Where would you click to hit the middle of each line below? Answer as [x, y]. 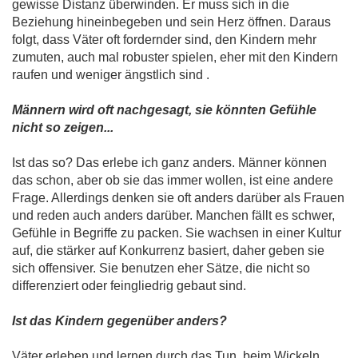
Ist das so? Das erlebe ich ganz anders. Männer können [169, 163]
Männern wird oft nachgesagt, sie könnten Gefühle [164, 110]
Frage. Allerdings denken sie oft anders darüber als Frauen [178, 198]
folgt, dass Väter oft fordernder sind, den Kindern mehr [164, 40]
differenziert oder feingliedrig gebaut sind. [129, 286]
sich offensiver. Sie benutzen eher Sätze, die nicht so [161, 268]
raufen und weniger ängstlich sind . [111, 75]
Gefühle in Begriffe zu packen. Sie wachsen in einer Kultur [177, 233]
